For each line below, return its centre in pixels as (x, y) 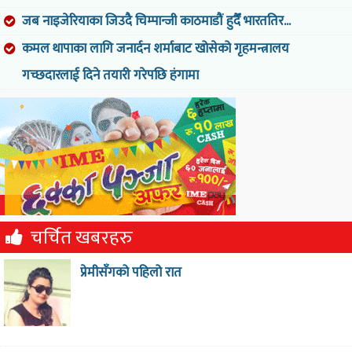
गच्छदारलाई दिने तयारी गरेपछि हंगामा (110, 76)
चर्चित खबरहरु (82, 238)
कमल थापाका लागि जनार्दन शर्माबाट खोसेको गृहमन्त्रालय (156, 49)
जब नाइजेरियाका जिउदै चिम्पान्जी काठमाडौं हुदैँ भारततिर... (156, 22)
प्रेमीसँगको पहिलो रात (130, 273)
